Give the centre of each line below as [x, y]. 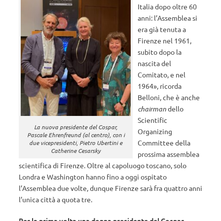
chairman [152, 109]
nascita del [155, 63]
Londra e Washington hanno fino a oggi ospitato [93, 177]
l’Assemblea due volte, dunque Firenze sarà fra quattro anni [110, 188]
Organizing [155, 131]
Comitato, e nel [162, 74]
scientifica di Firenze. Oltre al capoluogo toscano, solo [103, 165]
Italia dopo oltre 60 [167, 6]
